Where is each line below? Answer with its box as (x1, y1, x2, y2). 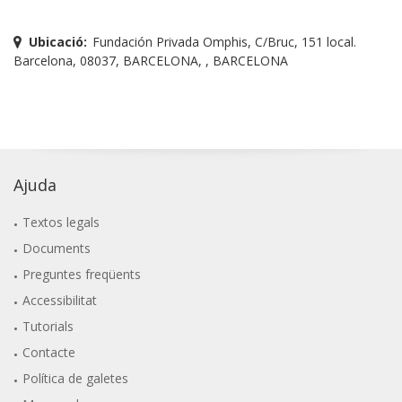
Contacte (22, 343, 76, 361)
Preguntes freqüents (22, 265, 142, 283)
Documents (22, 239, 92, 257)
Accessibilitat (22, 291, 98, 309)
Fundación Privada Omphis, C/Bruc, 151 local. (92, 32, 356, 50)
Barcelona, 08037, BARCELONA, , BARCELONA (13, 51, 288, 69)
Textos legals (22, 213, 100, 231)
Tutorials (22, 317, 74, 335)
